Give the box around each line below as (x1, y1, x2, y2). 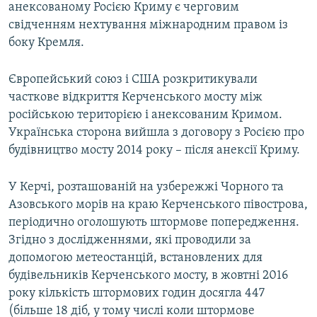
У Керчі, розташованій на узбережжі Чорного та (8, 180, 284, 194)
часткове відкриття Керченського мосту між (8, 90, 263, 104)
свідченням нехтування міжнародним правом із (8, 18, 288, 32)
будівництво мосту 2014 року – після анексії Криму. (8, 143, 300, 157)
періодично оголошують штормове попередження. (8, 215, 299, 229)
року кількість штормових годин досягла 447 (8, 286, 265, 300)
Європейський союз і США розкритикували (8, 72, 258, 86)
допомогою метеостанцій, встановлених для (8, 250, 263, 265)
